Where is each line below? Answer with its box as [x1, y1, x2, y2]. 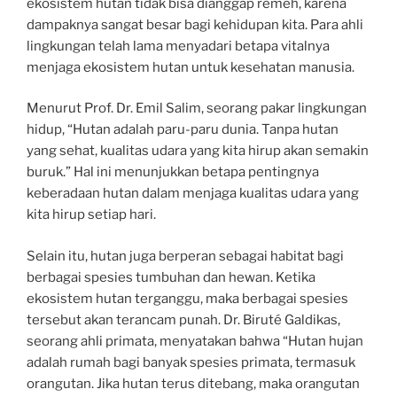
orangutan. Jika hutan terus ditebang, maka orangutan [27, 375, 360, 392]
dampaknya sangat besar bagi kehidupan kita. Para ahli [27, 16, 363, 33]
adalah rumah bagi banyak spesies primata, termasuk [27, 354, 355, 370]
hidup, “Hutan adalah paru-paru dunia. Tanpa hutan [27, 121, 339, 138]
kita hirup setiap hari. [27, 206, 156, 223]
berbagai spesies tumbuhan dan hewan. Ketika [27, 269, 315, 285]
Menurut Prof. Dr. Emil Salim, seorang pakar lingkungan [27, 100, 367, 117]
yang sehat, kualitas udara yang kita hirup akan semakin [27, 143, 369, 160]
